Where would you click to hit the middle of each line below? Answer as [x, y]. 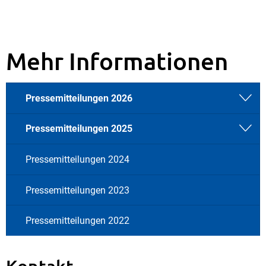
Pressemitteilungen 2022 [77, 221]
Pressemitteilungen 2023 [77, 190]
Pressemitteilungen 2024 [77, 159]
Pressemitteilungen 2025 [79, 129]
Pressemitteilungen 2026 [79, 98]
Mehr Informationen [117, 61]
